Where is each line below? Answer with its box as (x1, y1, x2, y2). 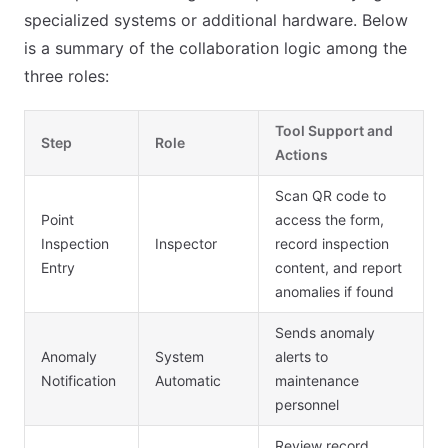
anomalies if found (275, 283, 394, 301)
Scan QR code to (275, 187, 386, 205)
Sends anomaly (275, 324, 375, 342)
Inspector (155, 235, 217, 253)
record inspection (275, 235, 389, 253)
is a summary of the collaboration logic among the (24, 38, 407, 59)
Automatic (155, 372, 221, 390)
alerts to (275, 348, 328, 366)
